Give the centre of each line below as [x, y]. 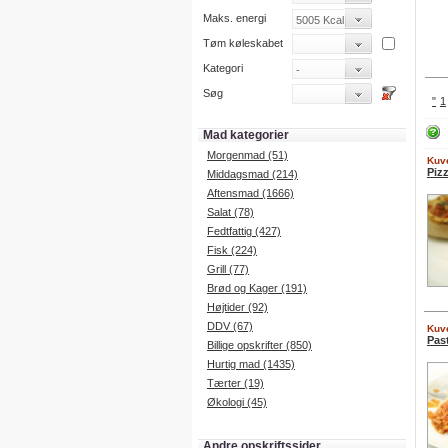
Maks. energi [234, 18]
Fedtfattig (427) [244, 231]
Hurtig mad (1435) [251, 364]
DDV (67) [230, 326]
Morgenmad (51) [247, 155]
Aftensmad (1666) [250, 193]
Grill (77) [228, 269]
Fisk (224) [232, 250]
